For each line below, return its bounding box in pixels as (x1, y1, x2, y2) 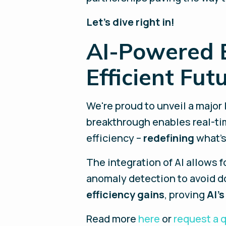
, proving (164, 188, 207, 201)
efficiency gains (86, 188, 165, 201)
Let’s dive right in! (86, 15, 175, 29)
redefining (143, 131, 195, 145)
